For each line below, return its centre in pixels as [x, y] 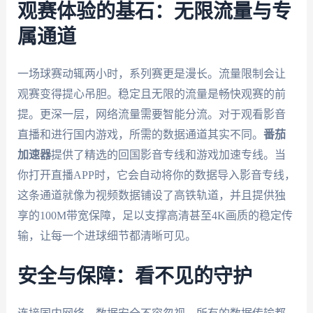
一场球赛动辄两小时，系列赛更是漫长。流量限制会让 [151, 74]
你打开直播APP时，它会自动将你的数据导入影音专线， [156, 175]
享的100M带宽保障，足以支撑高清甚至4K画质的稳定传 [155, 216]
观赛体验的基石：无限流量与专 [154, 12]
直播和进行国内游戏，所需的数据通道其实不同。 [140, 135]
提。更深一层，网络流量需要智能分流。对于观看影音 [151, 115]
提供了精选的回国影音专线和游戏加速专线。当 [168, 155]
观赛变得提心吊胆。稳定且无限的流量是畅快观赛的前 [151, 94]
